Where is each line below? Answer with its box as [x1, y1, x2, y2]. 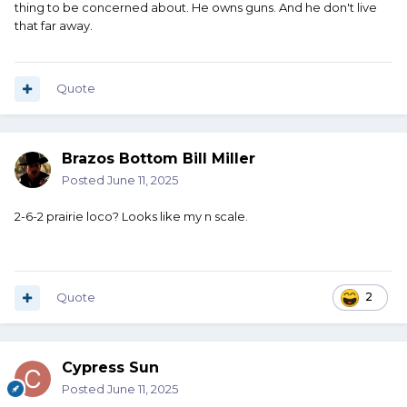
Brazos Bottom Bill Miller [62, 150, 255, 168]
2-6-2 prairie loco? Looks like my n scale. [15, 209, 248, 224]
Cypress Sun [62, 359, 159, 377]
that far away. [15, 17, 93, 33]
